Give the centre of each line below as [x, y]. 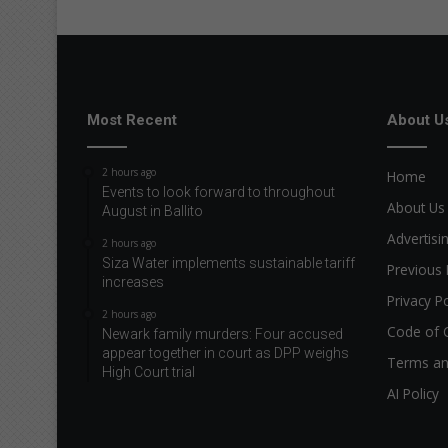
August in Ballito [152, 211]
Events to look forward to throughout [218, 192]
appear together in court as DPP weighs [225, 353]
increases [133, 282]
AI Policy [413, 394]
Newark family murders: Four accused [222, 334]
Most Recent [132, 120]
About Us [416, 208]
